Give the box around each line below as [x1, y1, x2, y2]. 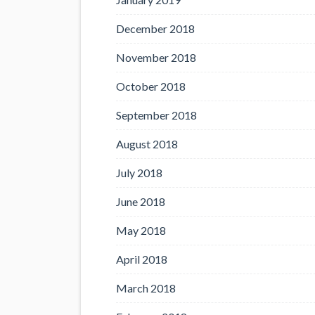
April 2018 [116, 252, 167, 266]
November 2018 [116, 50, 196, 64]
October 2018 [116, 79, 186, 93]
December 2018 [116, 21, 195, 35]
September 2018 [116, 108, 197, 122]
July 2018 [116, 165, 162, 179]
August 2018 [116, 136, 178, 150]
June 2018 [116, 194, 165, 208]
